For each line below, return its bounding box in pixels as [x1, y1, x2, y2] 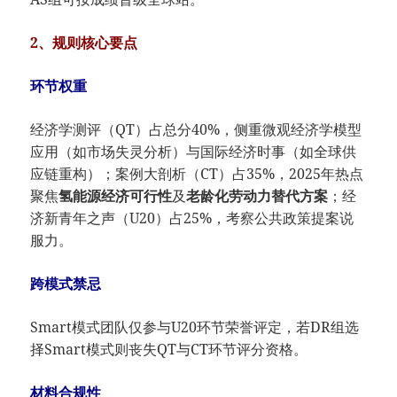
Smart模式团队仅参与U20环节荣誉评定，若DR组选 [30, 317, 360, 338]
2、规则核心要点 [30, 33, 138, 53]
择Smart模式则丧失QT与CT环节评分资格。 [30, 339, 308, 360]
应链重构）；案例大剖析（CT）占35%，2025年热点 [30, 164, 364, 184]
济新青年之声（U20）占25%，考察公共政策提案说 [30, 208, 354, 229]
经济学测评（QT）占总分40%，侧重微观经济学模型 [30, 120, 362, 140]
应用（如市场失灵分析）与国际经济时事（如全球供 [30, 142, 357, 162]
